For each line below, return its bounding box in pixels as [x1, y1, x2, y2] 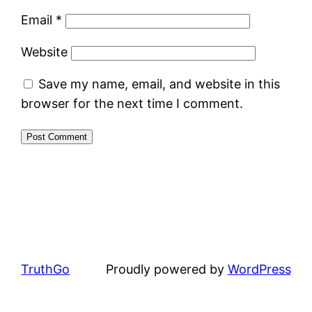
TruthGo [21, 261, 70, 276]
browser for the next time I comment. [21, 95, 244, 111]
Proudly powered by [105, 261, 228, 276]
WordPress [227, 261, 291, 276]
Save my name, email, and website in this [38, 76, 281, 91]
